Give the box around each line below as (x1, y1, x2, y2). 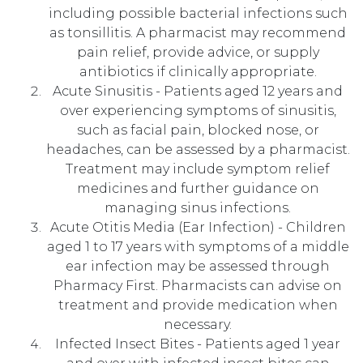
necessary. (164, 317, 232, 332)
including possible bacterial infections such (48, 6, 348, 21)
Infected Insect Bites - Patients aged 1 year (55, 336, 340, 352)
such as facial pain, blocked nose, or (76, 122, 319, 138)
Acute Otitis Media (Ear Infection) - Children (49, 220, 346, 235)
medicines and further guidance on (76, 181, 319, 196)
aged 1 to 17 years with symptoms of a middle (46, 239, 349, 254)
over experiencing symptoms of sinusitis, (59, 103, 336, 118)
